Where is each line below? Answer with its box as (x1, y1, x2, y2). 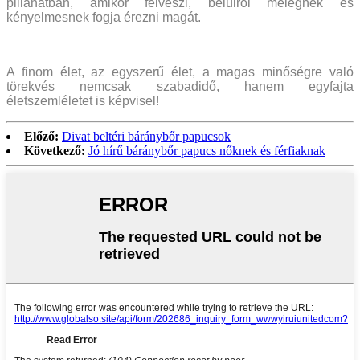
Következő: (24, 143, 85, 157)
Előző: (24, 129, 59, 143)
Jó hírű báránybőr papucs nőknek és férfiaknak (88, 143, 325, 157)
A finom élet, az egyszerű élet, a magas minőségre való (6, 64, 354, 79)
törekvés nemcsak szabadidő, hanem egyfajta (6, 79, 354, 93)
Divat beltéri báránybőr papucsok (62, 129, 231, 143)
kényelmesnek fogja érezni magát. (6, 10, 201, 24)
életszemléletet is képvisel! (6, 93, 159, 108)
